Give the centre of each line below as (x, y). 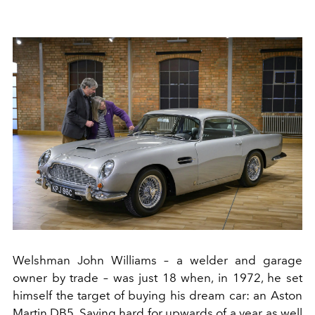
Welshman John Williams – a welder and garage (157, 261)
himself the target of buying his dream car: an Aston (157, 296)
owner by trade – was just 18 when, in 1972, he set (157, 278)
